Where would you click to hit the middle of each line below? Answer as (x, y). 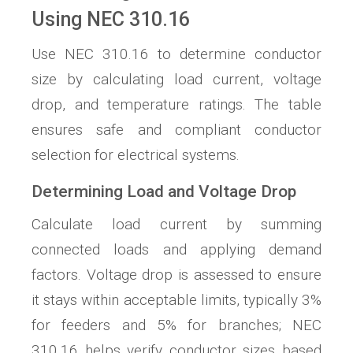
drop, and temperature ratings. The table (176, 104)
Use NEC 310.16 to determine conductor (176, 54)
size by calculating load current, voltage (176, 79)
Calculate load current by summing (176, 224)
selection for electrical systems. (136, 154)
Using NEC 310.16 (111, 19)
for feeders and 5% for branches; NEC (176, 325)
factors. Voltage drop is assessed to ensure (176, 274)
